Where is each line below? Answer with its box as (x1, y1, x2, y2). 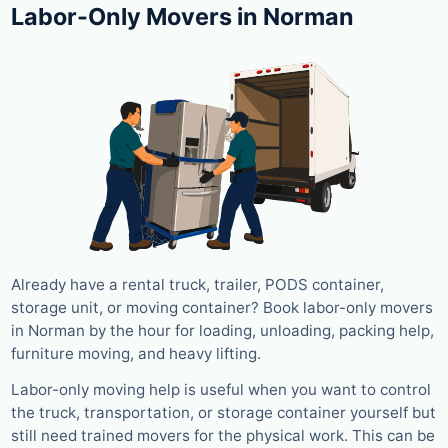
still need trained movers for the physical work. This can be (11, 426, 435, 446)
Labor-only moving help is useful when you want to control (11, 380, 431, 400)
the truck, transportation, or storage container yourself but (11, 403, 436, 423)
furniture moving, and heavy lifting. (11, 344, 261, 364)
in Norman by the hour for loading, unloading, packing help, (11, 321, 434, 341)
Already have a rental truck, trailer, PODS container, (11, 275, 384, 295)
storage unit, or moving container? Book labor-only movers (11, 298, 433, 318)
